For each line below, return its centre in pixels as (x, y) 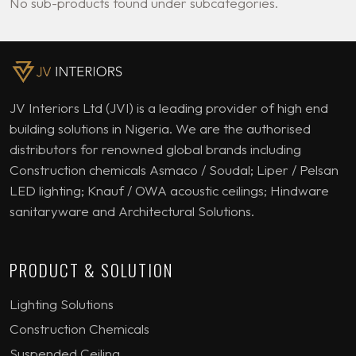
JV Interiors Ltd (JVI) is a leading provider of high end (169, 107)
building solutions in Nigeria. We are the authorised (160, 128)
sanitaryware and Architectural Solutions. (132, 211)
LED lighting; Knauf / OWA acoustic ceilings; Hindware (169, 190)
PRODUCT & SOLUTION (91, 269)
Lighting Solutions (62, 304)
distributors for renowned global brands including (155, 149)
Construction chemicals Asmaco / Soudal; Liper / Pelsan (174, 169)
